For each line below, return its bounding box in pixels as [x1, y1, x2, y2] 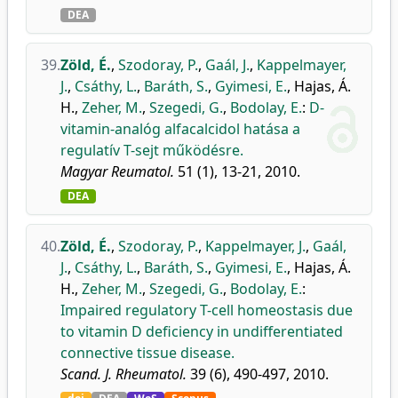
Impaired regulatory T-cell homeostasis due [60, 300, 353, 320]
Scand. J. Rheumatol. [60, 364, 187, 384]
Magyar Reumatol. [60, 162, 174, 181]
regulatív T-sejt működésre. [60, 140, 243, 160]
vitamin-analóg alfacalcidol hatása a [60, 119, 300, 139]
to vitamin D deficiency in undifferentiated [60, 322, 343, 341]
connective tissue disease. [60, 343, 235, 362]
